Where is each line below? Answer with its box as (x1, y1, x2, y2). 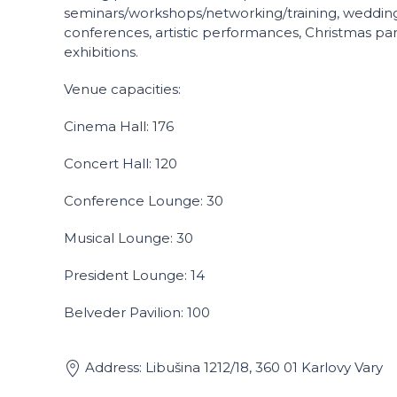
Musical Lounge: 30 (64, 230, 193, 246)
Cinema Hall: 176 (64, 118, 174, 135)
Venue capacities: (64, 81, 181, 97)
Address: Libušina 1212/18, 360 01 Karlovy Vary (82, 359, 383, 376)
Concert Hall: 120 (64, 155, 177, 172)
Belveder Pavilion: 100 (64, 304, 210, 321)
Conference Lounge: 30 (64, 192, 223, 209)
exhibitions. (64, 43, 138, 60)
